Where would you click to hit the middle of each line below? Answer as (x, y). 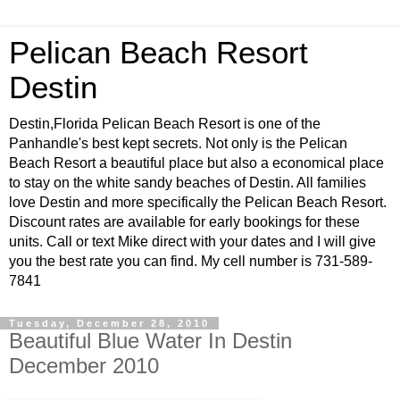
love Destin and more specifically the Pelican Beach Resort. (198, 202)
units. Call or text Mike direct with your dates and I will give (192, 242)
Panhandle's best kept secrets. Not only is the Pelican (178, 143)
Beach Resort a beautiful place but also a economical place (196, 163)
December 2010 (84, 366)
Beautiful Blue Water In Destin (150, 341)
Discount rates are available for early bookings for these (184, 222)
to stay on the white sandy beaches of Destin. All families (187, 183)
